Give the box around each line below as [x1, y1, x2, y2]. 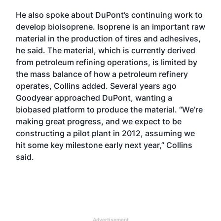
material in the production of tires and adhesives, [16, 34, 201, 43]
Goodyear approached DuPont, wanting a [16, 93, 172, 103]
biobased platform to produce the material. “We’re [16, 105, 203, 114]
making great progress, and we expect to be [16, 116, 182, 126]
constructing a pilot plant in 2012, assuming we [16, 128, 195, 138]
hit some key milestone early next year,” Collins [16, 140, 192, 150]
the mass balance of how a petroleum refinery [16, 69, 188, 79]
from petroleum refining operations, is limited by [16, 57, 197, 67]
